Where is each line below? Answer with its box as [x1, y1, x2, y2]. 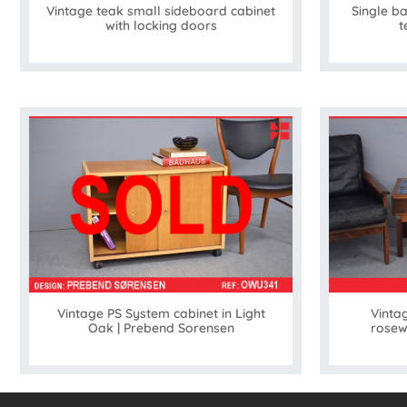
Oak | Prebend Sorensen [87, 319, 234, 336]
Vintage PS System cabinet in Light [56, 304, 265, 322]
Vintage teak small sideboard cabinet [46, 3, 275, 20]
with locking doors [104, 17, 217, 35]
